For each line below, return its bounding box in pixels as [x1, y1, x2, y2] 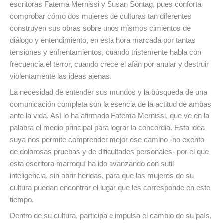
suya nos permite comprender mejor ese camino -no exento [10, 135, 204, 144]
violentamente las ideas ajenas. [10, 72, 111, 81]
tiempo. [10, 195, 34, 204]
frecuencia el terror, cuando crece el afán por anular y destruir [10, 60, 209, 69]
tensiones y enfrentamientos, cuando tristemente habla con [10, 48, 201, 57]
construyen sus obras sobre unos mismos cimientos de [10, 24, 191, 33]
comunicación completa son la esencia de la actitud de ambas [10, 100, 211, 109]
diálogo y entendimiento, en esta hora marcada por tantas [10, 36, 196, 45]
